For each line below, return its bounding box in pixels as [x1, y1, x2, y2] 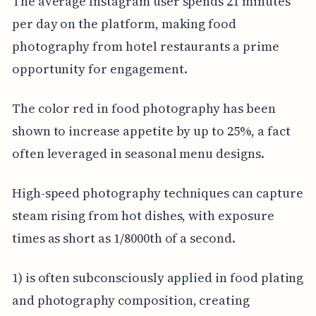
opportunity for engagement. [11, 59, 188, 78]
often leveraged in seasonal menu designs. [11, 144, 265, 162]
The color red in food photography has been [11, 99, 276, 117]
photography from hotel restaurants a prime [11, 37, 279, 55]
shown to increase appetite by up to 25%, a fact [11, 121, 291, 140]
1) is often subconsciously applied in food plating [11, 268, 304, 286]
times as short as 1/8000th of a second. [11, 229, 236, 247]
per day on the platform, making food [11, 14, 237, 32]
